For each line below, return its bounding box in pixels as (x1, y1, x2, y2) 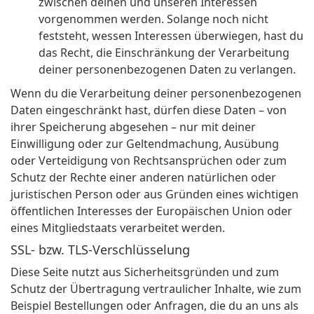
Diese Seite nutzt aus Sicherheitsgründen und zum (11, 264, 279, 280)
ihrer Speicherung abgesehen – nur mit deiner (11, 119, 256, 135)
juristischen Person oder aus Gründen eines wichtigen (11, 186, 299, 203)
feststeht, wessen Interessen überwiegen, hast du (39, 28, 303, 44)
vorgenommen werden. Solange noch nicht (39, 11, 268, 27)
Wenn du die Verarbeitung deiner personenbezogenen (11, 86, 301, 102)
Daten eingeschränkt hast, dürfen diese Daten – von (11, 102, 287, 118)
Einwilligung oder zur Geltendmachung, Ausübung (11, 136, 279, 152)
